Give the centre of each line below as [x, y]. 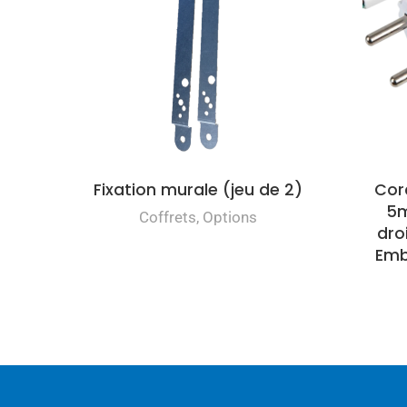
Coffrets [167, 217]
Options [229, 217]
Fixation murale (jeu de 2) [198, 189]
